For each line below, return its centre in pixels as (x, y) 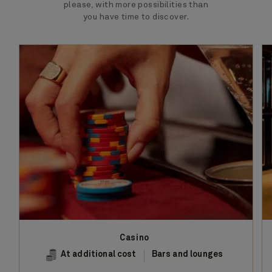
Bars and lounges (187, 255)
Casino (134, 238)
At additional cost (98, 255)
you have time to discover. (136, 17)
